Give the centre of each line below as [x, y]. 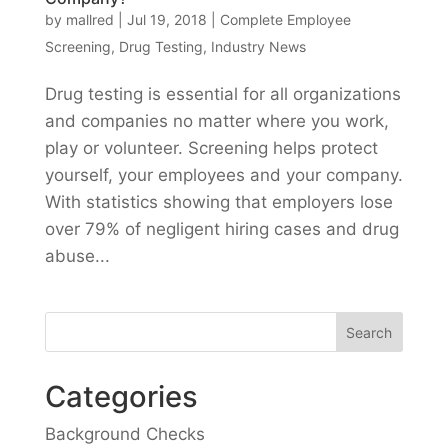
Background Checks [124, 434]
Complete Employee [285, 20]
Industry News [258, 47]
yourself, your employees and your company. [223, 175]
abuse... [77, 256]
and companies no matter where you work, [216, 121]
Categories [121, 397]
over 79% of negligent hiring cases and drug [221, 229]
